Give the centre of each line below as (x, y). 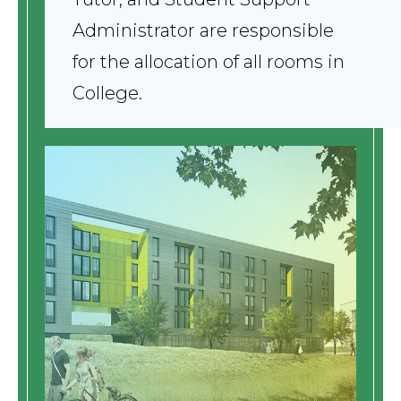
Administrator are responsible (203, 30)
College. (107, 93)
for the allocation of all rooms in (209, 62)
